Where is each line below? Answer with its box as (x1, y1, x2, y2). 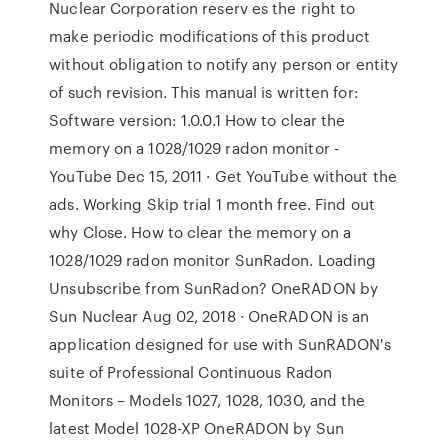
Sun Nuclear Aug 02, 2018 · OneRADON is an (49, 305, 370, 327)
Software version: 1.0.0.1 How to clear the (49, 109, 346, 131)
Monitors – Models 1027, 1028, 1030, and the (49, 389, 366, 411)
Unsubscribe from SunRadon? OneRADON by (49, 277, 379, 299)
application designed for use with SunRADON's (49, 333, 391, 355)
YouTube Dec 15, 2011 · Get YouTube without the (49, 165, 397, 187)
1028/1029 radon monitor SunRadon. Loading (49, 249, 377, 271)
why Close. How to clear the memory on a (49, 221, 352, 243)
